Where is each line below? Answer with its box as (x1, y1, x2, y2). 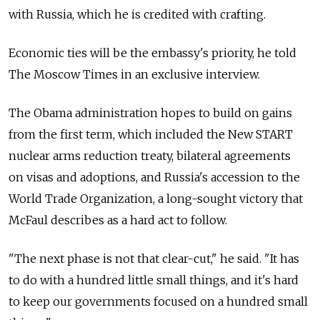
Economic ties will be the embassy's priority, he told (9, 45, 296, 60)
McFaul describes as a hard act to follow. (9, 212, 227, 227)
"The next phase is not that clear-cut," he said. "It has (9, 251, 299, 266)
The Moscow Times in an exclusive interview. (9, 66, 260, 81)
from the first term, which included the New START (9, 126, 293, 141)
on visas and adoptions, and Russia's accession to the (9, 169, 300, 184)
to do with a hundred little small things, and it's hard (9, 272, 299, 287)
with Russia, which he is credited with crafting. (9, 6, 266, 21)
